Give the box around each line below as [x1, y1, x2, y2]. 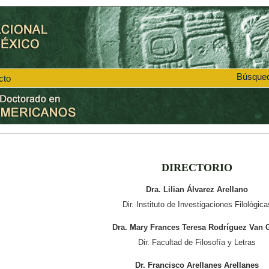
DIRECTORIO [162, 162, 232, 174]
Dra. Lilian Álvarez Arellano [146, 185, 248, 195]
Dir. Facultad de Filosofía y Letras [138, 238, 256, 247]
